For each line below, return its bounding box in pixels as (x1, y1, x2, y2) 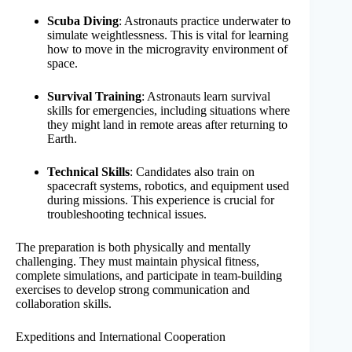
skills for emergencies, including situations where (47, 103, 290, 117)
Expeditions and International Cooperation (16, 329, 225, 343)
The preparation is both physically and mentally (16, 240, 251, 254)
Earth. (47, 131, 77, 145)
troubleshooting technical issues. (47, 207, 207, 221)
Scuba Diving (47, 13, 119, 27)
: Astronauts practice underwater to (119, 13, 291, 27)
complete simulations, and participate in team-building (16, 268, 282, 282)
